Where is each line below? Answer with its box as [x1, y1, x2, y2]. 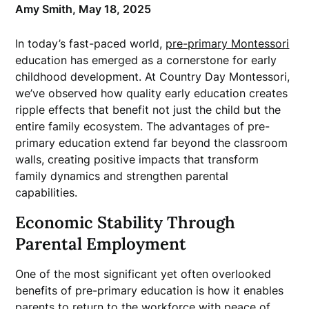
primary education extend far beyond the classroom [15, 136, 288, 150]
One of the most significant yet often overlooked [15, 267, 272, 281]
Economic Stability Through [15, 212, 236, 233]
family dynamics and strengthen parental [15, 169, 229, 183]
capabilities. [15, 186, 78, 199]
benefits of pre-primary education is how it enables [15, 283, 284, 297]
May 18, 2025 [79, 2, 152, 16]
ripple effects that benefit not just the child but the [15, 103, 281, 117]
